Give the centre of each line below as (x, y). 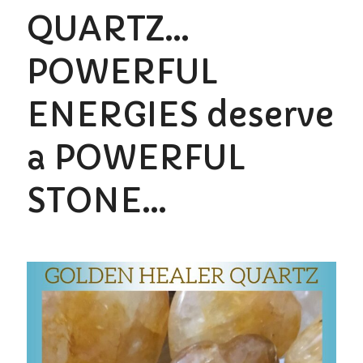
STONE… (96, 201)
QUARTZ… (108, 29)
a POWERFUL (136, 158)
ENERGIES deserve (180, 115)
